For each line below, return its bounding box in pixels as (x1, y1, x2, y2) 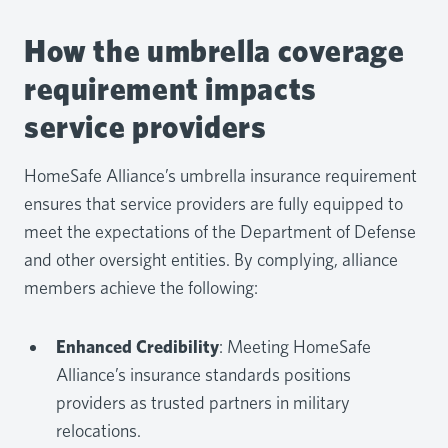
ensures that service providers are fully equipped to (24, 192, 403, 214)
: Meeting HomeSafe (219, 335, 371, 357)
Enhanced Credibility (56, 335, 219, 357)
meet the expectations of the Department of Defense (24, 220, 416, 242)
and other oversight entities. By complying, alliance (24, 248, 398, 270)
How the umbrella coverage (24, 32, 405, 70)
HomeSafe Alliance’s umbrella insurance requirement (24, 164, 417, 186)
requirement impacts (24, 70, 317, 108)
